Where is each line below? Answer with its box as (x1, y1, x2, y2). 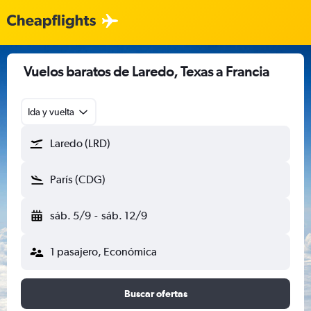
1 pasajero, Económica (50, 245, 157, 258)
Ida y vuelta (28, 106, 74, 117)
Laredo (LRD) (50, 137, 110, 150)
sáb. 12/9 (101, 209, 147, 222)
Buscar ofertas (124, 288, 187, 299)
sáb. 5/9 (50, 209, 91, 222)
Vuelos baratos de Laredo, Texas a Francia (24, 63, 269, 79)
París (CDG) (50, 173, 106, 186)
